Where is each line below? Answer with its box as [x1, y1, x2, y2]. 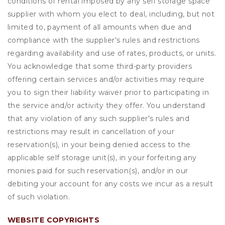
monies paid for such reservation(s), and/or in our [8, 166, 188, 175]
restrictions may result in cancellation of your [8, 127, 175, 136]
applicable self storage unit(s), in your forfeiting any [8, 153, 197, 162]
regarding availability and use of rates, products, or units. [8, 49, 216, 58]
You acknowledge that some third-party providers [8, 62, 192, 71]
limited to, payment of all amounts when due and [8, 23, 192, 32]
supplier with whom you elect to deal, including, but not [8, 10, 215, 19]
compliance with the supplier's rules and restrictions [8, 36, 200, 45]
